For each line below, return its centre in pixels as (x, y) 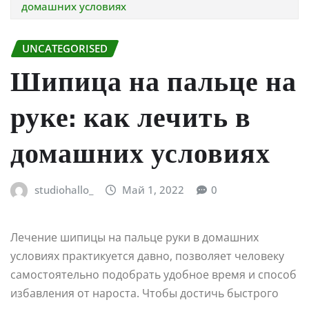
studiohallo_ (63, 190)
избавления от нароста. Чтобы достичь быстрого (144, 293)
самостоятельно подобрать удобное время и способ (153, 274)
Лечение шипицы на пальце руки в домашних (134, 237)
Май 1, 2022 (153, 190)
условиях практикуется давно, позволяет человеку (147, 256)
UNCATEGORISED (65, 48)
